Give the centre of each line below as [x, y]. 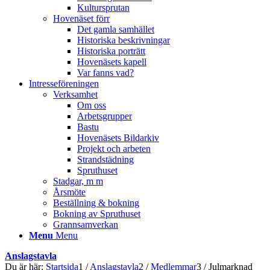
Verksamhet [75, 94]
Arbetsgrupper [105, 116]
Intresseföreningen [64, 83]
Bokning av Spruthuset [97, 214]
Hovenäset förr [81, 18]
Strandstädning [105, 159]
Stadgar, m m [78, 181]
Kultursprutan [103, 8]
